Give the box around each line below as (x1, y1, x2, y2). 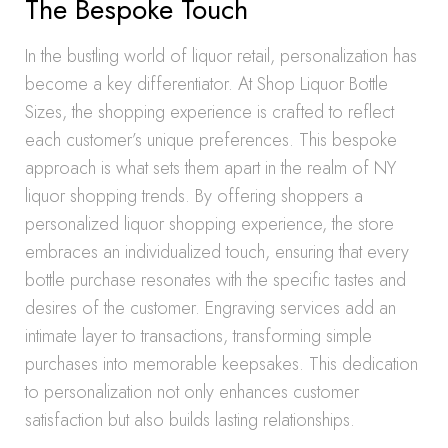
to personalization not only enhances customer (25, 379, 359, 405)
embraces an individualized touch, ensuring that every (25, 239, 409, 265)
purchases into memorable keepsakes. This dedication (25, 351, 418, 377)
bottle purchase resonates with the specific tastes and (25, 267, 406, 293)
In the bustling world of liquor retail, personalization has (25, 43, 417, 69)
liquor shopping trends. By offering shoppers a (25, 183, 363, 209)
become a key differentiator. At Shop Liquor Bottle (25, 71, 388, 97)
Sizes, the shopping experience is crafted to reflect (25, 99, 394, 125)
